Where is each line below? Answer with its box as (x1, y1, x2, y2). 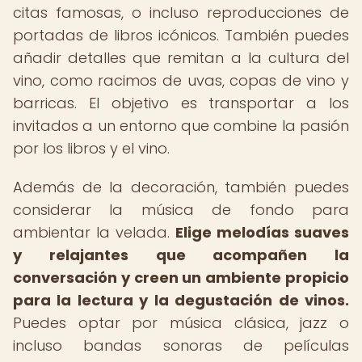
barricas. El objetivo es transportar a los (13, 93, 349, 113)
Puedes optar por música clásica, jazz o (13, 313, 349, 333)
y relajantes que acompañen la (13, 245, 349, 265)
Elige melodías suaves (175, 222, 349, 242)
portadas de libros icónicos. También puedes (13, 25, 349, 45)
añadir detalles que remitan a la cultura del (13, 48, 349, 68)
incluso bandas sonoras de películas (13, 335, 349, 356)
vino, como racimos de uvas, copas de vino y (13, 70, 349, 90)
